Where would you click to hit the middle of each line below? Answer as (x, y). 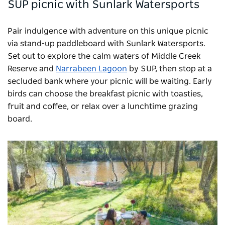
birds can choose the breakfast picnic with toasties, (105, 94)
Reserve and (32, 69)
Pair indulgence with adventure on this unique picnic (108, 31)
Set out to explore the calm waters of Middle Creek (104, 57)
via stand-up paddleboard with (67, 44)
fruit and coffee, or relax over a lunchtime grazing (103, 107)
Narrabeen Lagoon (91, 69)
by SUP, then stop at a (170, 69)
